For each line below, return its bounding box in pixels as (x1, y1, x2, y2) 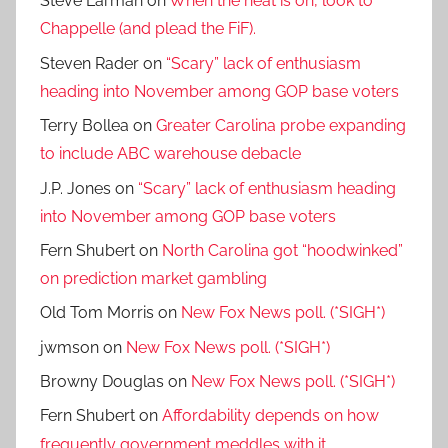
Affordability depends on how (162, 406, 379, 426)
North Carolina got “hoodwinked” (162, 241, 403, 261)
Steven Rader (40, 53, 139, 73)
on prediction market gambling (40, 269, 267, 289)
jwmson (40, 337, 99, 357)
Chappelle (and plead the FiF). (40, 19, 256, 39)
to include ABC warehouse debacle (40, 144, 301, 164)
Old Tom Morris (40, 303, 154, 323)
